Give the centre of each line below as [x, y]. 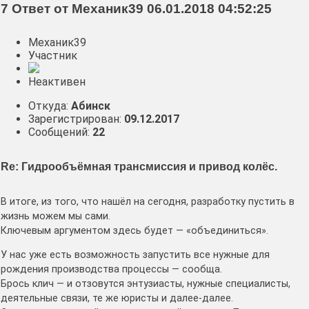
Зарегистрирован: [76, 119]
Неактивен [57, 82]
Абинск [91, 106]
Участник [53, 56]
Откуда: [50, 106]
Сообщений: [60, 132]
